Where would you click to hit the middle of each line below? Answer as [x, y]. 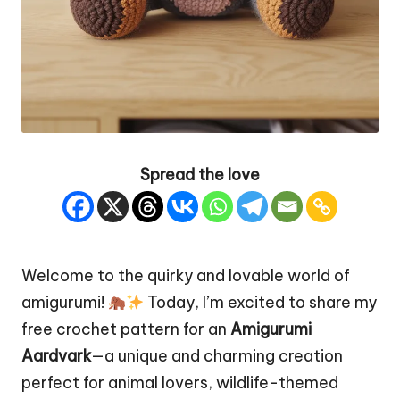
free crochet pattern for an [126, 329]
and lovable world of [271, 276]
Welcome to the [84, 276]
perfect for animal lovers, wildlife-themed [180, 383]
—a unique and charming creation [217, 356]
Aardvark [56, 356]
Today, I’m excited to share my [261, 303]
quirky [170, 276]
